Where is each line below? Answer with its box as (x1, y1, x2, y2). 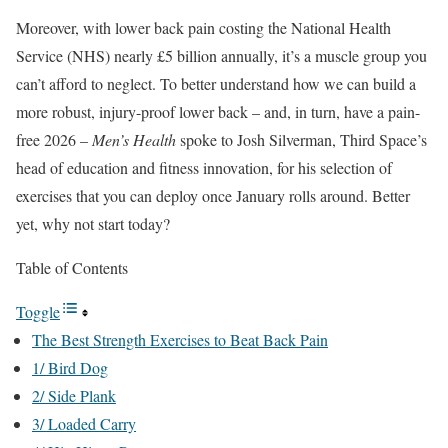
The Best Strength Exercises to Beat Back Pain (32, 329, 328, 350)
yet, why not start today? (16, 213, 170, 234)
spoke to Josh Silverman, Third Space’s (176, 129, 427, 150)
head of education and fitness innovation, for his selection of (16, 157, 392, 178)
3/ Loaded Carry (32, 413, 136, 434)
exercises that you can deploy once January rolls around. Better (16, 185, 410, 206)
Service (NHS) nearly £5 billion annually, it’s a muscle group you (16, 45, 427, 66)
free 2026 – (16, 129, 92, 150)
